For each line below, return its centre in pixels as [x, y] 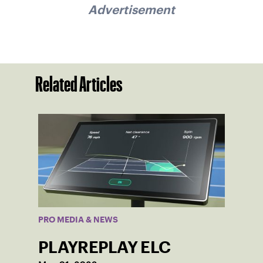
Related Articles [79, 84]
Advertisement [131, 9]
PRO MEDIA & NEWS [78, 220]
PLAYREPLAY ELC [104, 247]
